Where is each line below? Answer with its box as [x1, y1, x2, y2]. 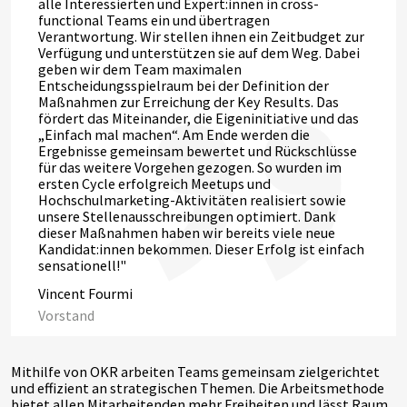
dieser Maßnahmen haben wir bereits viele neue [38, 223, 335, 242]
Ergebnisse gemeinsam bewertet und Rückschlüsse [38, 141, 357, 160]
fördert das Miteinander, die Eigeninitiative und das [38, 108, 359, 127]
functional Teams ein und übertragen [38, 10, 270, 29]
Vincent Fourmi [38, 284, 133, 303]
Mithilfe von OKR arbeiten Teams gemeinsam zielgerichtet [11, 362, 380, 381]
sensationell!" [38, 255, 126, 274]
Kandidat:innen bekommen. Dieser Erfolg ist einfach [38, 239, 364, 258]
